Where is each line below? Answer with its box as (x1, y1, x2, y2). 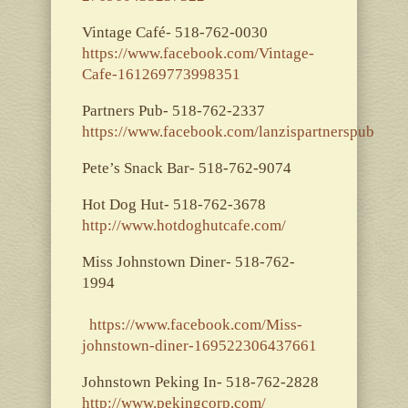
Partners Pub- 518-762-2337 (81, 101, 312, 119)
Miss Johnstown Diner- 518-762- (81, 252, 295, 270)
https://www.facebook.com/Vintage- (81, 44, 314, 62)
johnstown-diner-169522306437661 (81, 336, 317, 354)
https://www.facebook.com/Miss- (88, 315, 302, 333)
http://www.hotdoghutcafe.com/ (81, 216, 286, 234)
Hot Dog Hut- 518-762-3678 (81, 195, 291, 213)
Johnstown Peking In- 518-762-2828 (81, 372, 322, 391)
